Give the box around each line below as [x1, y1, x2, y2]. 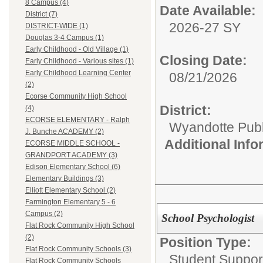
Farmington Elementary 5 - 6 [25, 198, 116, 207]
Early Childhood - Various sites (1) [25, 57, 134, 66]
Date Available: [160, 2, 256, 18]
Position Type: [160, 234, 251, 250]
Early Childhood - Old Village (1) [25, 45, 129, 54]
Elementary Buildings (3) [25, 174, 104, 183]
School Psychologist [161, 211, 254, 224]
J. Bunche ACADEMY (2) [25, 127, 104, 136]
